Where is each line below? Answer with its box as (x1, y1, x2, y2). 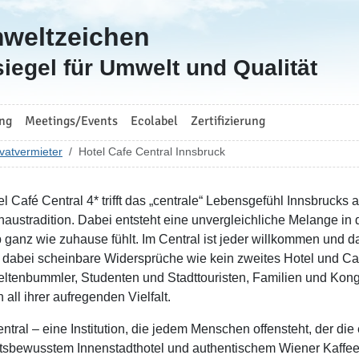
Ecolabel (131, 113, 178, 129)
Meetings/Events (25, 113, 118, 129)
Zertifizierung (191, 113, 265, 129)
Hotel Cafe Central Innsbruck (79, 145, 225, 158)
